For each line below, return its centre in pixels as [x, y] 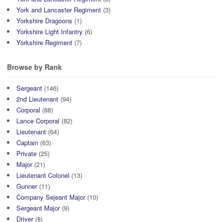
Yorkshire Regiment [44, 43]
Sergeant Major [38, 208]
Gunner [27, 186]
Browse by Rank [34, 67]
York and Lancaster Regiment [59, 10]
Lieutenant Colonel [43, 175]
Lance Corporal [38, 120]
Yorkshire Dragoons [44, 21]
